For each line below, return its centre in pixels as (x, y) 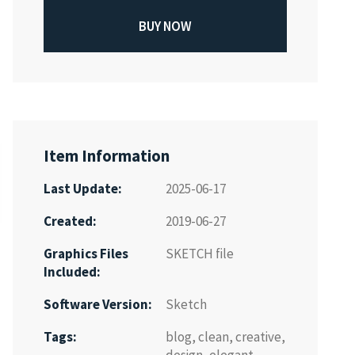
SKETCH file (199, 254)
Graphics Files (86, 254)
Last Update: (82, 189)
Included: (72, 272)
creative (258, 337)
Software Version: (97, 305)
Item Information (106, 156)
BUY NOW (165, 26)
